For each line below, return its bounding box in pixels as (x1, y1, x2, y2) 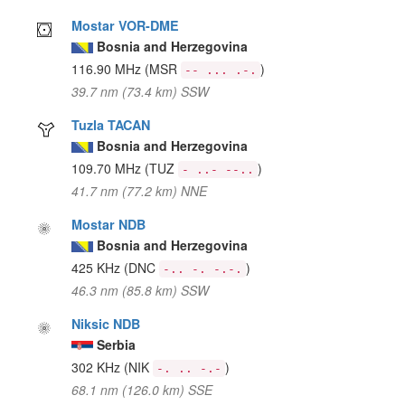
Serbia (97, 334, 137, 353)
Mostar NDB (71, 214, 146, 233)
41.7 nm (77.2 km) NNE (71, 181, 208, 200)
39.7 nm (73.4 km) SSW (71, 81, 210, 100)
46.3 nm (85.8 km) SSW (71, 280, 210, 299)
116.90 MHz (71, 59, 146, 78)
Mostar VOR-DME (71, 15, 180, 34)
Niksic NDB (71, 314, 141, 333)
